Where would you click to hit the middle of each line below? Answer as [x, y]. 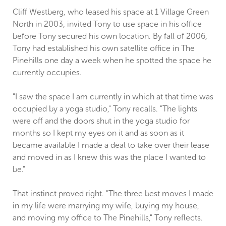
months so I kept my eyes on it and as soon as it [98, 133]
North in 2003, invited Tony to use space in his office [107, 24]
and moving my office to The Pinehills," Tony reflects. [108, 218]
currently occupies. [47, 73]
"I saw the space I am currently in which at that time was [113, 97]
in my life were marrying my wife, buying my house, [106, 206]
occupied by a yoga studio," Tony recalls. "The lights [105, 109]
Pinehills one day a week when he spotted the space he [112, 61]
